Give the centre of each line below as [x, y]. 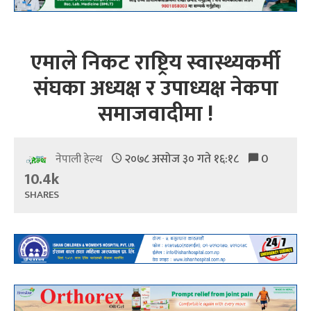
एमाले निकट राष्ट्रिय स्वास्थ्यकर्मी [155, 63]
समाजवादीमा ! [155, 115]
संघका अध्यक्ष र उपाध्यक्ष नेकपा [155, 89]
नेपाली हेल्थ [80, 160]
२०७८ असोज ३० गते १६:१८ [182, 159]
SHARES [42, 195]
